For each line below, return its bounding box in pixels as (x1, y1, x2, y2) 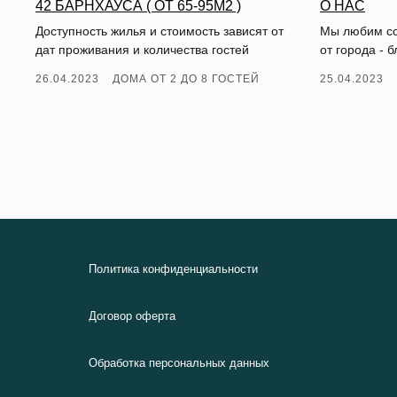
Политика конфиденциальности (88, 261, 258, 276)
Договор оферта (88, 308, 175, 323)
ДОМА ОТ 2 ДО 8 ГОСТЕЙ (113, 72, 260, 85)
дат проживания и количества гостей (35, 42, 249, 57)
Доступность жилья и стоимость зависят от (35, 23, 284, 38)
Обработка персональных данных (88, 355, 269, 370)
